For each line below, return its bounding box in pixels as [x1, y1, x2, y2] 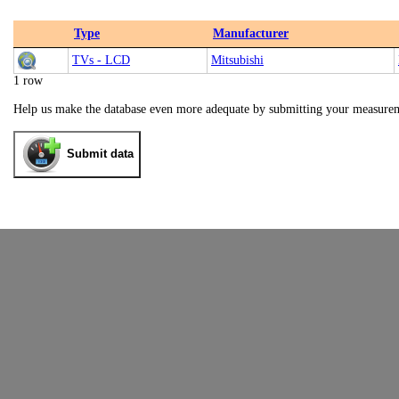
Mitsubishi [211, 53, 264, 67]
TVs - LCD [72, 53, 130, 67]
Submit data [67, 147, 134, 161]
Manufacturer [213, 27, 289, 40]
